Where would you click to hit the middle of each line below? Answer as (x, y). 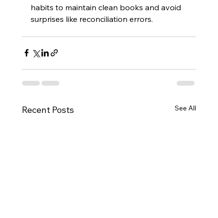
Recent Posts (48, 109)
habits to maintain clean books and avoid (107, 7)
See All (186, 108)
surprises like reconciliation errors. (91, 19)
